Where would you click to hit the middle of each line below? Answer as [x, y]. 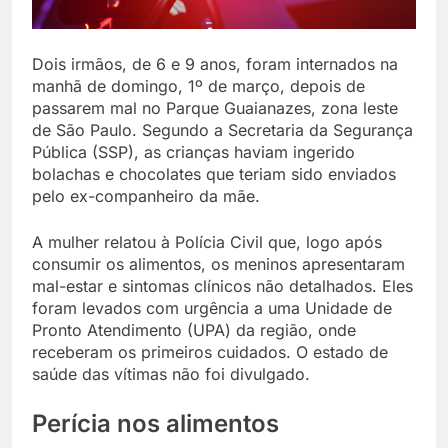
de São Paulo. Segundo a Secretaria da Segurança [222, 130]
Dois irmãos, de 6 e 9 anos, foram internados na [215, 64]
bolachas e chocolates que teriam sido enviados [214, 174]
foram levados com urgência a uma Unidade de [212, 308]
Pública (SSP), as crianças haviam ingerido [193, 152]
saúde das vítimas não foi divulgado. [171, 374]
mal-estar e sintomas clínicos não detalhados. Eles [222, 286]
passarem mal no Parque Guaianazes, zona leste [215, 108]
